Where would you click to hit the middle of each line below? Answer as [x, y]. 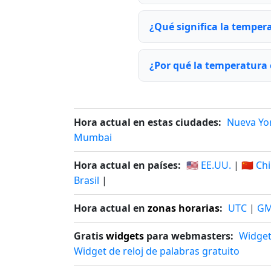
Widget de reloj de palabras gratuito [157, 251]
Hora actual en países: [127, 165]
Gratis [90, 236]
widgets [125, 236]
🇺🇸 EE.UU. [209, 165]
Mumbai [93, 137]
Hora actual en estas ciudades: [148, 122]
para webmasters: [189, 236]
